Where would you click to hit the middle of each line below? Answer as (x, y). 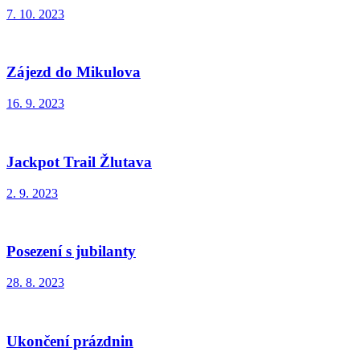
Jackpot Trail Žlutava (79, 162)
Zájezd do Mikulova (74, 72)
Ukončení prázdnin (70, 341)
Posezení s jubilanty (71, 252)
